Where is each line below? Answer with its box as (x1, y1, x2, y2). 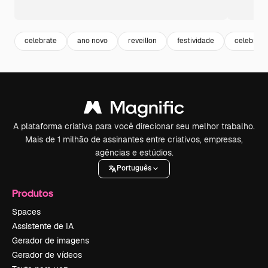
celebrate (25, 36, 57, 46)
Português (117, 163, 151, 173)
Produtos (12, 186, 53, 199)
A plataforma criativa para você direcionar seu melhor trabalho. (13, 120, 255, 132)
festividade (177, 36, 214, 46)
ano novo (77, 36, 108, 46)
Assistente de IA (12, 220, 74, 232)
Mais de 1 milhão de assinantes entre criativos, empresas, (25, 133, 243, 145)
